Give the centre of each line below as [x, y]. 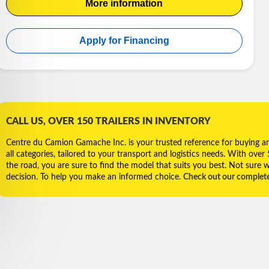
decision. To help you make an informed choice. [95, 177]
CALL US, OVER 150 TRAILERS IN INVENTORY [109, 122]
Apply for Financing [124, 40]
